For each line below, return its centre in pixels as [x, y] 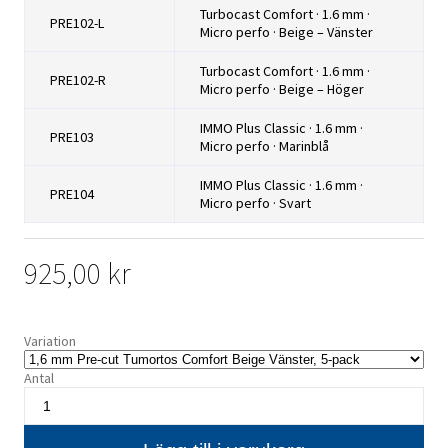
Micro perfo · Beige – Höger [282, 89]
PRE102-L [77, 23]
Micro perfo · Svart [255, 203]
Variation [50, 341]
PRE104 [72, 194]
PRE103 [72, 137]
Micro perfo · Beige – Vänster [286, 32]
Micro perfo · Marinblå [264, 146]
